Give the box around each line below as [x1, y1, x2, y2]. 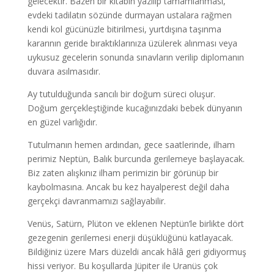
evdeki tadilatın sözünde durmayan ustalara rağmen [27, 9, 232, 21]
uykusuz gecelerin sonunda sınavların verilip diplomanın [27, 51, 244, 63]
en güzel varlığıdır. [27, 116, 97, 128]
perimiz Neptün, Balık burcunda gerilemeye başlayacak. [27, 153, 245, 165]
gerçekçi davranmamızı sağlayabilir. [27, 195, 166, 207]
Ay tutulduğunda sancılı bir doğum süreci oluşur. [27, 88, 215, 100]
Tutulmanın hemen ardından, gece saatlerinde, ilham [27, 139, 235, 150]
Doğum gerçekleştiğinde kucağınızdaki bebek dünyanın [27, 102, 242, 114]
